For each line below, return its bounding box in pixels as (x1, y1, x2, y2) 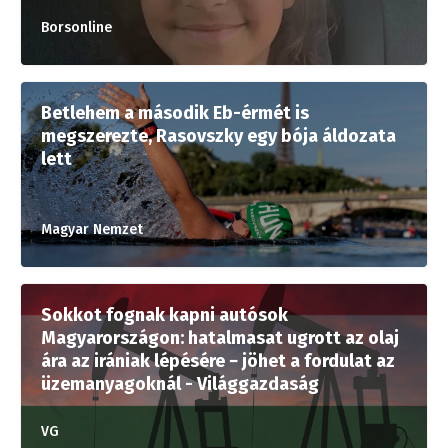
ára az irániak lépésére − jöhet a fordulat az (41, 350, 395, 372)
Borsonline (41, 19, 112, 36)
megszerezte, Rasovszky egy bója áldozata (41, 125, 396, 147)
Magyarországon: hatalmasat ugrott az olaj (41, 327, 399, 349)
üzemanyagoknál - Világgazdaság (41, 373, 319, 395)
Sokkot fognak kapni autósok (41, 304, 288, 326)
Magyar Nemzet (41, 221, 143, 238)
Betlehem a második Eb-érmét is (41, 102, 309, 124)
